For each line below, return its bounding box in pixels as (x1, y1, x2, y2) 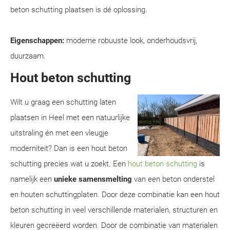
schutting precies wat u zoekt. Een (10, 159, 128, 168)
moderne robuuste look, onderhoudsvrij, (64, 36, 197, 45)
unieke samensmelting (54, 175, 132, 184)
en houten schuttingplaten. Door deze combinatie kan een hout (10, 190, 220, 199)
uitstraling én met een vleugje (10, 128, 108, 138)
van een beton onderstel (132, 175, 215, 184)
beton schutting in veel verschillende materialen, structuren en (10, 205, 218, 215)
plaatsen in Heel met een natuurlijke (10, 113, 130, 122)
